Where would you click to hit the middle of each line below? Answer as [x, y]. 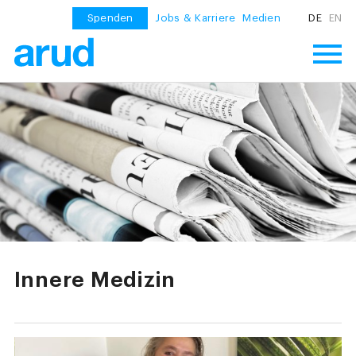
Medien [262, 18]
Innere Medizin [95, 281]
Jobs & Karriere [195, 18]
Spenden [110, 18]
